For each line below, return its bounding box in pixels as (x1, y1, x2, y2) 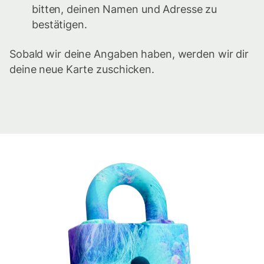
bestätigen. (32, 18, 87, 31)
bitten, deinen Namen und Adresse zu (32, 3, 217, 16)
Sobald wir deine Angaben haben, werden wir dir (9, 48, 249, 61)
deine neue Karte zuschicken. (9, 63, 154, 76)
